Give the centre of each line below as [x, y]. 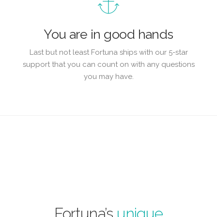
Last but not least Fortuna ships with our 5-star [108, 53]
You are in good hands [108, 34]
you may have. [108, 77]
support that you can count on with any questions [108, 65]
